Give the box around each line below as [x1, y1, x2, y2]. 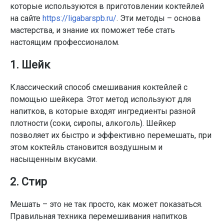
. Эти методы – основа [116, 13, 200, 23]
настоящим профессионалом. [10, 37, 119, 47]
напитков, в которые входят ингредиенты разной [10, 106, 195, 116]
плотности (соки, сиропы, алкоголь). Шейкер [10, 118, 176, 128]
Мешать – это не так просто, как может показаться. [10, 199, 202, 209]
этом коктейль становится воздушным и [10, 142, 162, 152]
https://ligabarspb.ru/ [42, 13, 116, 23]
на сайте [10, 13, 42, 23]
